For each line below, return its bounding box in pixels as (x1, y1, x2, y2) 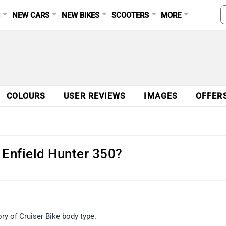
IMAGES (144, 91, 178, 101)
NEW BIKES (62, 11, 100, 20)
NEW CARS (12, 11, 50, 20)
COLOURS (6, 91, 46, 101)
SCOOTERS (111, 11, 149, 20)
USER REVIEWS (64, 91, 126, 101)
